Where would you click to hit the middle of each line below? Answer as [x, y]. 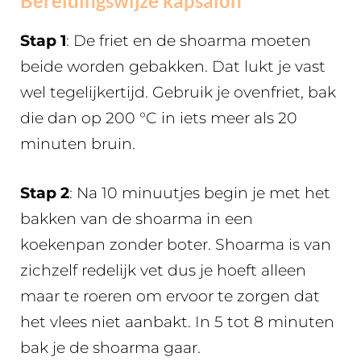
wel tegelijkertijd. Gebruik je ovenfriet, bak [178, 92]
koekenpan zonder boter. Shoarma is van [176, 244]
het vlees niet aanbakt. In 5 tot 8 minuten [177, 322]
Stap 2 [45, 193]
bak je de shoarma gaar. [110, 347]
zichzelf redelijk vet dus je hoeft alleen [163, 270]
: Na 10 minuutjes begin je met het [200, 193]
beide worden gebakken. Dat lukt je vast [173, 66]
